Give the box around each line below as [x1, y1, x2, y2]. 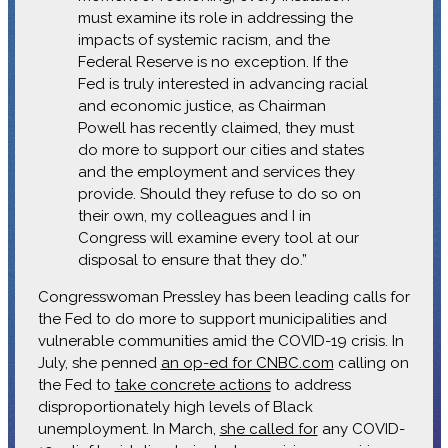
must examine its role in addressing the [77, 8, 353, 27]
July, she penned [37, 353, 161, 372]
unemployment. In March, [37, 419, 220, 438]
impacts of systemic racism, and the [77, 30, 330, 49]
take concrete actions [114, 375, 271, 394]
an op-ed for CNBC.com [160, 353, 334, 372]
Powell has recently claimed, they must [77, 118, 354, 137]
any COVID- [317, 419, 405, 438]
